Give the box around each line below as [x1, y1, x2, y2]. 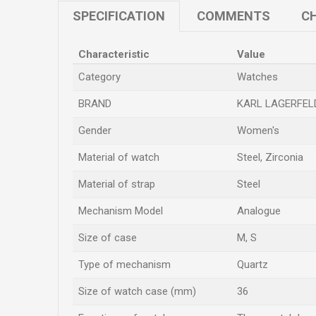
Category [78, 71, 121, 83]
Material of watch [78, 151, 159, 164]
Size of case [78, 231, 137, 244]
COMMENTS [197, 8, 270, 23]
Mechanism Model [78, 205, 163, 217]
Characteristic [78, 48, 150, 61]
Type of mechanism [78, 258, 171, 271]
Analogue [237, 205, 281, 217]
